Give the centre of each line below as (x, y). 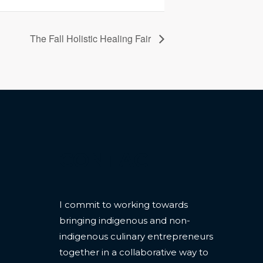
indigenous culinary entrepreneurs (136, 236)
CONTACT (110, 160)
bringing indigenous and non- (125, 220)
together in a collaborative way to (134, 252)
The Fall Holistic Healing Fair (92, 38)
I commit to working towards (124, 204)
